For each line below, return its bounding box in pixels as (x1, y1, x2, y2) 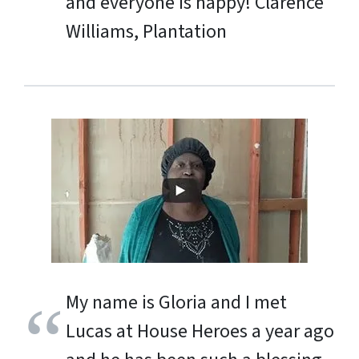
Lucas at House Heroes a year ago (66, 317, 334, 345)
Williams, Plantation (66, 17, 227, 46)
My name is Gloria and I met (66, 288, 287, 317)
